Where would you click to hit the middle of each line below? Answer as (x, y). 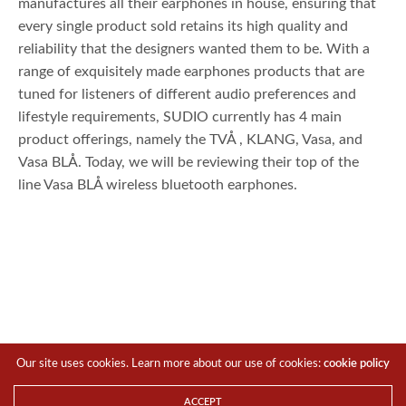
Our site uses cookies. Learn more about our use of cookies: (170, 364)
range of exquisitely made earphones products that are (192, 71)
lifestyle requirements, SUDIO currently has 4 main (180, 116)
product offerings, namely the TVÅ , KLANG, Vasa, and (191, 139)
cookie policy (357, 364)
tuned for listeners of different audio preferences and (188, 94)
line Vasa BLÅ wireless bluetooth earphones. (158, 184)
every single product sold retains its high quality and (184, 26)
